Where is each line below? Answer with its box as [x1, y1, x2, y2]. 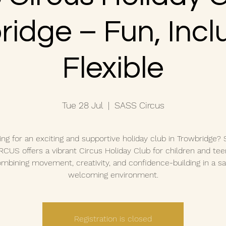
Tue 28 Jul [62, 100, 103, 110]
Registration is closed [74, 214, 152, 223]
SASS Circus [114, 100, 164, 110]
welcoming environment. [68, 170, 158, 180]
